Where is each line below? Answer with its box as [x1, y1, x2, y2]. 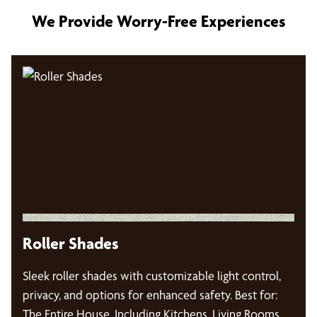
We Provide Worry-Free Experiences [31, 11, 286, 31]
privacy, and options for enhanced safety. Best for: [23, 287, 277, 302]
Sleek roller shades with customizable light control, [23, 267, 281, 283]
